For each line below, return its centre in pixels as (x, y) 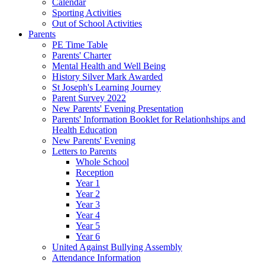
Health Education (85, 130)
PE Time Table (80, 45)
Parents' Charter (82, 56)
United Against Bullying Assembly (117, 247)
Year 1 (88, 183)
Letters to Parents (84, 151)
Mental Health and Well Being (109, 66)
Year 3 (88, 205)
